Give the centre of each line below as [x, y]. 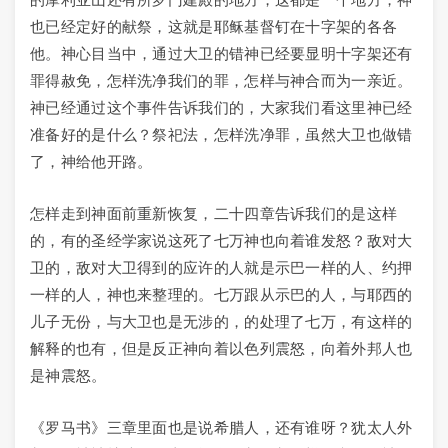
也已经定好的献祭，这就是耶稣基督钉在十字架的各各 [214, 26]
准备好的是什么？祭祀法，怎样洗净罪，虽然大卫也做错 [221, 134]
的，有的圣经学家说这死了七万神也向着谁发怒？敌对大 [221, 240]
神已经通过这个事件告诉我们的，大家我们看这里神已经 [221, 107]
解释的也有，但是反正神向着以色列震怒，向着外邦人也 [221, 348]
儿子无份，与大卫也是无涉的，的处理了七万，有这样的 [221, 321]
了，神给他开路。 [91, 161]
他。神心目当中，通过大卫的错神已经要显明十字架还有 [221, 53]
